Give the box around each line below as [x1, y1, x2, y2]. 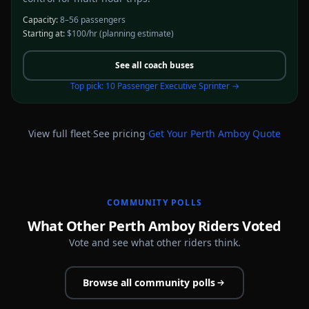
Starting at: [23, 28, 65, 39]
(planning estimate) [97, 28, 174, 39]
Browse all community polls [83, 276, 215, 289]
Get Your [148, 127, 190, 140]
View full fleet [28, 127, 90, 140]
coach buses [144, 59, 194, 71]
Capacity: [23, 14, 58, 26]
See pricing [93, 127, 146, 140]
